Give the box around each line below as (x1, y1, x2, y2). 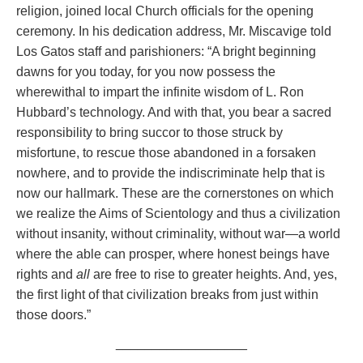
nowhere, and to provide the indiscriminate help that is (16, 165, 325, 180)
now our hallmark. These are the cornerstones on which (16, 186, 334, 200)
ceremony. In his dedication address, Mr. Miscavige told (16, 23, 331, 38)
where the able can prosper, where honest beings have (16, 246, 330, 261)
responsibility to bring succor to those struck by (16, 125, 283, 139)
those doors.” (16, 307, 91, 322)
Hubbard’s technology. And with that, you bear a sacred (16, 105, 331, 119)
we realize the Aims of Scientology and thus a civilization (16, 206, 340, 220)
